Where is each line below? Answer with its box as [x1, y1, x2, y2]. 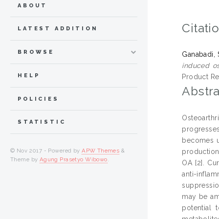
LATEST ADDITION [18, 25, 98, 32]
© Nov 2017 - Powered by [10, 147, 82, 154]
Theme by [10, 156, 40, 163]
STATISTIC [18, 119, 66, 126]
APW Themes [82, 147, 120, 154]
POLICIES [18, 95, 59, 102]
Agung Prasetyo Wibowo [39, 156, 108, 163]
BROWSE [18, 49, 55, 56]
